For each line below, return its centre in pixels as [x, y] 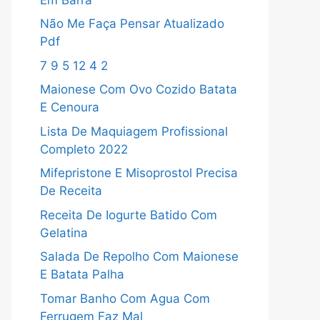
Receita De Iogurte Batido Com [129, 215]
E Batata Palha [82, 274]
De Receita [71, 191]
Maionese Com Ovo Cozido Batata [139, 89]
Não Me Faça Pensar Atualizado [132, 24]
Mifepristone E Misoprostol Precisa [139, 173]
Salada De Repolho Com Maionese [139, 256]
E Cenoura [70, 107]
